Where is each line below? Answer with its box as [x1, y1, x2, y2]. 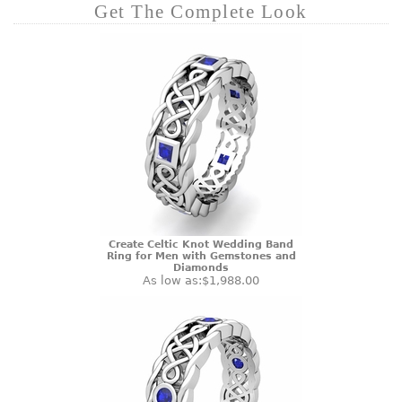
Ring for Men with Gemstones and [106, 250, 296, 262]
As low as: [143, 274, 202, 287]
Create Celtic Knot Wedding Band [109, 239, 293, 250]
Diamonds [173, 262, 229, 274]
